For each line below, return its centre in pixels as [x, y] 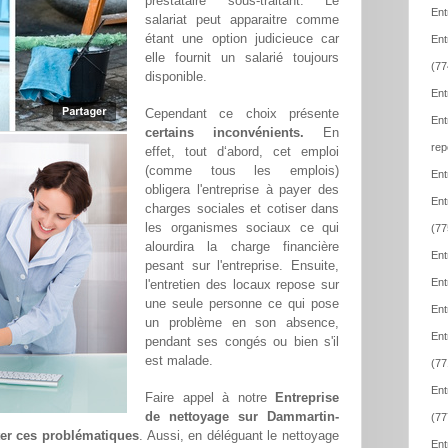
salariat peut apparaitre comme [242, 20]
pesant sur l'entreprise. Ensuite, [242, 266]
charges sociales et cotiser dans [242, 209]
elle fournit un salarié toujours [242, 58]
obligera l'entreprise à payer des [242, 190]
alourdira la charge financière [242, 247]
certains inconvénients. [224, 133]
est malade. [179, 361]
